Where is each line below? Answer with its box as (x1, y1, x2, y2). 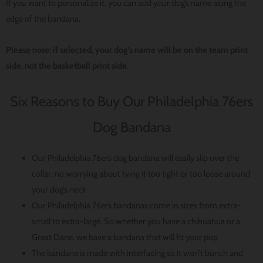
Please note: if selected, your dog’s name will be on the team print (6, 44, 248, 55)
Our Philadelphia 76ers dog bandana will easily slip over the (31, 152, 239, 163)
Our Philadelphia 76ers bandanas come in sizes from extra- (31, 200, 241, 211)
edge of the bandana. (6, 14, 80, 25)
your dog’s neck (31, 184, 86, 195)
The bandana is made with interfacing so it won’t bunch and (31, 247, 243, 258)
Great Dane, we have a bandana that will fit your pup (31, 231, 218, 242)
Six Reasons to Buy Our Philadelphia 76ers (10, 93, 253, 110)
